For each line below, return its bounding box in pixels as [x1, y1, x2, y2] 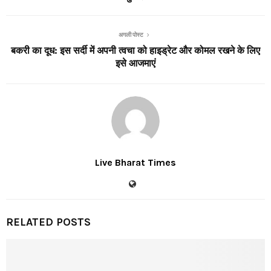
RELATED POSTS [6, 215, 91, 229]
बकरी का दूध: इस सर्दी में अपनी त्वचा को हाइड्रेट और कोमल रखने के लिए [11, 44, 260, 56]
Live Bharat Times [95, 156, 176, 168]
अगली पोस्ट [118, 31, 143, 39]
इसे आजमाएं [116, 57, 155, 69]
